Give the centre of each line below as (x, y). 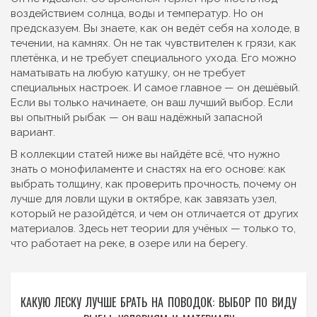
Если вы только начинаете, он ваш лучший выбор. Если (152, 103)
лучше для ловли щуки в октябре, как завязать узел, (144, 199)
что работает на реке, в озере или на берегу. (129, 243)
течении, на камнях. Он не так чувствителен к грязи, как (154, 43)
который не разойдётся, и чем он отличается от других (155, 214)
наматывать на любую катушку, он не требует (128, 73)
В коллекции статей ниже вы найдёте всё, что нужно (145, 154)
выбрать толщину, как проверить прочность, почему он (154, 184)
